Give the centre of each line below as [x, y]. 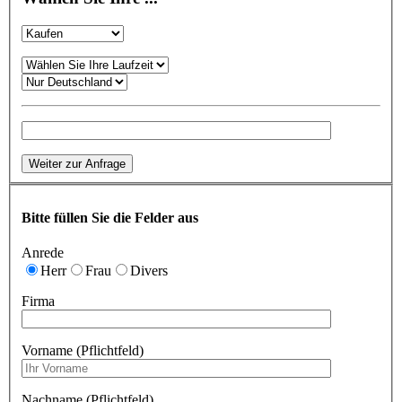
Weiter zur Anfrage [77, 163]
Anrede [43, 253]
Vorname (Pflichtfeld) [83, 351]
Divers [149, 271]
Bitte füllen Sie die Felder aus [110, 217]
